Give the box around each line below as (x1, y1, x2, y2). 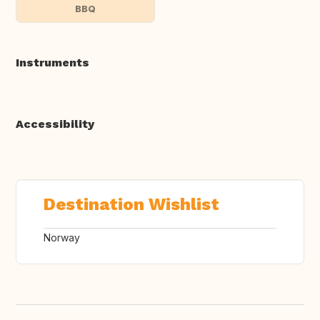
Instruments (16, 56, 89, 70)
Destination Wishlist (44, 194, 219, 215)
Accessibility (16, 117, 94, 131)
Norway (44, 231, 80, 244)
